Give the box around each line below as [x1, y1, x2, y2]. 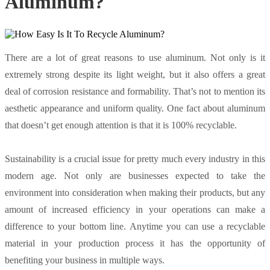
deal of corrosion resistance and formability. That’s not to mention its [5, 86, 265, 97]
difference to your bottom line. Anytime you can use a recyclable [5, 221, 265, 232]
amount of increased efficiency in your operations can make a [5, 204, 265, 215]
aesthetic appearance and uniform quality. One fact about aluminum [5, 103, 265, 114]
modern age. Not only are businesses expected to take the [5, 171, 265, 181]
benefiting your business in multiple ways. [5, 255, 165, 266]
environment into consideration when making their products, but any [5, 187, 265, 198]
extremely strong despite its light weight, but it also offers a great [5, 69, 265, 80]
